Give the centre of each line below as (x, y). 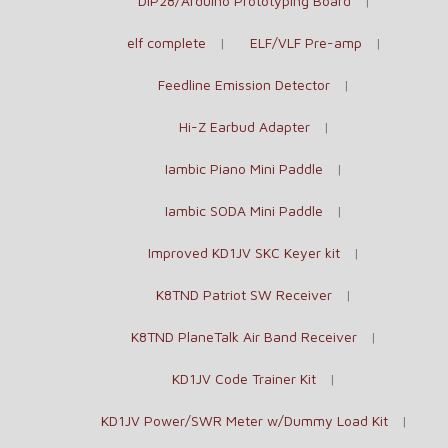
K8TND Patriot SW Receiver (244, 294)
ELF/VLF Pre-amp (305, 42)
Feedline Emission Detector (244, 84)
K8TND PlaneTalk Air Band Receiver (244, 336)
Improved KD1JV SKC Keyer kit (244, 252)
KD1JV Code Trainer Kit (244, 378)
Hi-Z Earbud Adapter (244, 126)
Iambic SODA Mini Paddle (244, 210)
